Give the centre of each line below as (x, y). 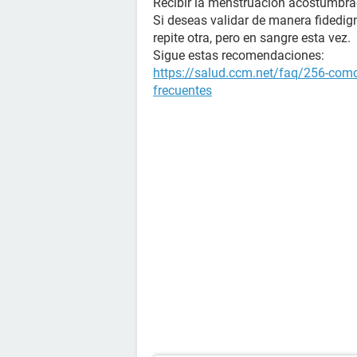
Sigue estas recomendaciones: (239, 55)
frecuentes (182, 90)
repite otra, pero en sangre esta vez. (252, 38)
